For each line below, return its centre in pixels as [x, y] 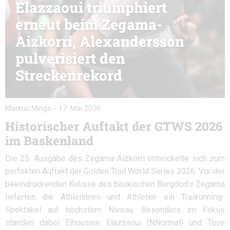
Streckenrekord [69, 75]
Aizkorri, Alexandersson [100, 41]
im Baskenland [49, 141]
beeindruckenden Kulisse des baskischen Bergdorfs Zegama [115, 184]
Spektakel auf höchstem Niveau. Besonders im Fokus [115, 210]
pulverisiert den [70, 58]
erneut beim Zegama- [89, 24]
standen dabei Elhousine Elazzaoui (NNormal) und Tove [115, 223]
